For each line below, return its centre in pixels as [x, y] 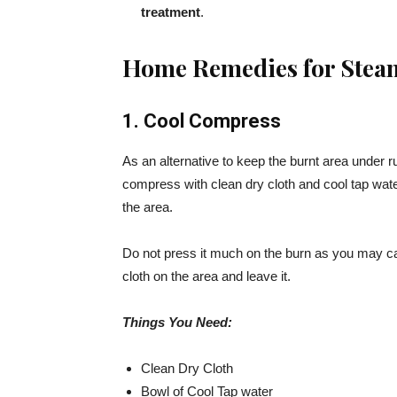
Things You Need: [177, 322]
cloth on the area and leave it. [206, 276]
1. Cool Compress [202, 121]
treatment [171, 12]
